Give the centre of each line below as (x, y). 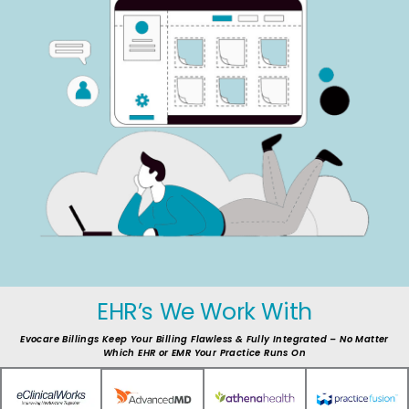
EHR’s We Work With (204, 312)
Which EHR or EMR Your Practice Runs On (204, 353)
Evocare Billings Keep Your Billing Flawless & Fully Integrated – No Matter (204, 340)
